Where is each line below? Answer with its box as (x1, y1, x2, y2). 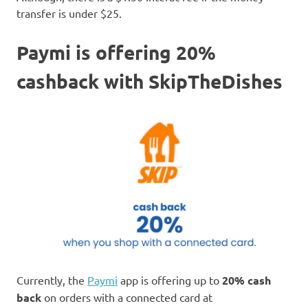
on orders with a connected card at (41, 289, 212, 304)
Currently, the (16, 272, 87, 287)
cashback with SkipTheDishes (16, 68, 283, 93)
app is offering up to (118, 272, 222, 287)
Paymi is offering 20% (16, 39, 216, 64)
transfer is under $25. (16, 5, 122, 20)
